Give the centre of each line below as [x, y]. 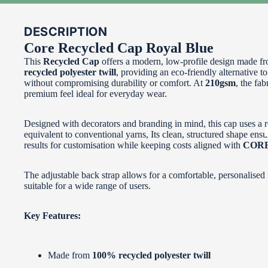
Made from [70, 255]
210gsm [220, 83]
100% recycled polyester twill [151, 255]
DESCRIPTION [66, 32]
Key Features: [52, 216]
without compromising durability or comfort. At [115, 83]
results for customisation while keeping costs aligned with [133, 145]
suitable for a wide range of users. [87, 186]
